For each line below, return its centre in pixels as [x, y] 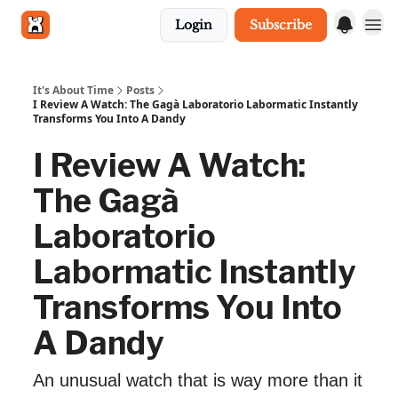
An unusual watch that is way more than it [198, 380]
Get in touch [100, 24]
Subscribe [281, 25]
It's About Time [73, 90]
